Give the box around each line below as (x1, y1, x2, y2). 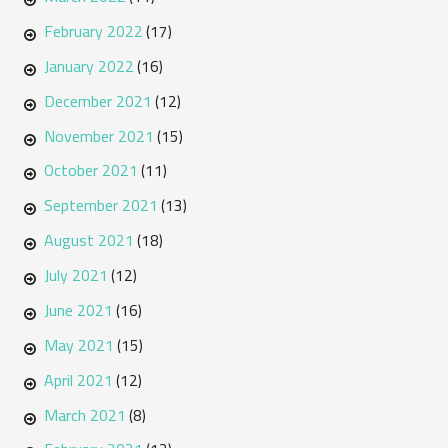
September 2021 (43, 190, 158, 221)
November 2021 (43, 120, 154, 151)
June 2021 (43, 294, 113, 325)
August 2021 (43, 225, 134, 256)
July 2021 (43, 260, 108, 291)
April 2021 (43, 364, 113, 395)
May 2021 (43, 329, 114, 360)
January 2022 (43, 50, 134, 81)
